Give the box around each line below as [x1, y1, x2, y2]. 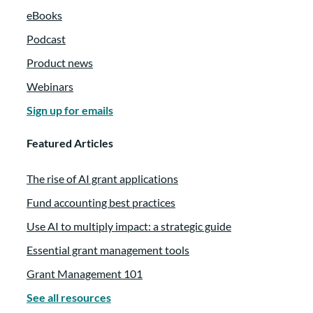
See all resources [27, 291, 111, 305]
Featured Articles [27, 136, 113, 150]
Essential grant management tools [27, 243, 189, 257]
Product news [27, 55, 93, 69]
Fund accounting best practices [27, 196, 175, 210]
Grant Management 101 [27, 267, 143, 281]
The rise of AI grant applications [27, 172, 178, 186]
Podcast [27, 31, 66, 45]
